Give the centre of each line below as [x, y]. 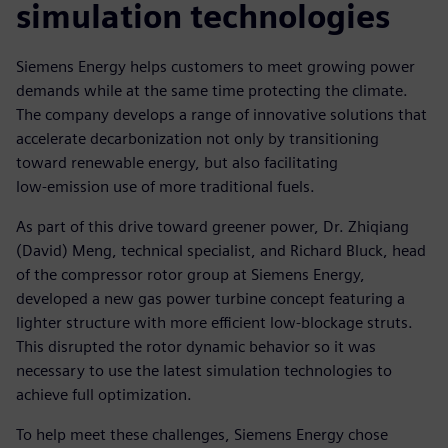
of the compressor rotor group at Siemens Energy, [190, 274]
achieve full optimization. [104, 394]
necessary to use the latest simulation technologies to [204, 370]
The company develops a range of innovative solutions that [221, 114]
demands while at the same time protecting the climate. [212, 90]
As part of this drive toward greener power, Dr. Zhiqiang [212, 226]
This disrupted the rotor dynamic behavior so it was [196, 346]
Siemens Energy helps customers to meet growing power [215, 66]
